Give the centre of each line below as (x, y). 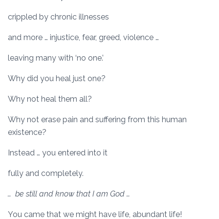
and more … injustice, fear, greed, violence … (83, 37)
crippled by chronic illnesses (58, 17)
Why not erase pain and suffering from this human (97, 119)
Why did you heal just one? (57, 78)
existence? (27, 132)
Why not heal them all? (50, 99)
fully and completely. (46, 173)
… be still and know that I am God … (69, 194)
